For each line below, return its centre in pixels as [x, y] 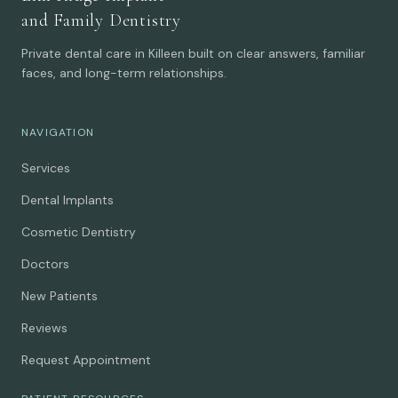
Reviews [44, 327]
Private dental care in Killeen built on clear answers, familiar [193, 53]
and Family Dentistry [101, 20]
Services [46, 167]
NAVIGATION [58, 132]
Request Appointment [86, 359]
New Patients [60, 295]
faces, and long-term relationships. [124, 72]
